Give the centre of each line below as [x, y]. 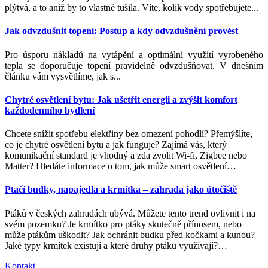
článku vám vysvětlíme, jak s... [63, 76]
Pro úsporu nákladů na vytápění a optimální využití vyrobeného [134, 54]
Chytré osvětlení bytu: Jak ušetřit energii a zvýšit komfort [121, 99]
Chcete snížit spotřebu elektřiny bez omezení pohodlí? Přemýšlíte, [129, 134]
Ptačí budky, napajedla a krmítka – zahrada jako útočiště [121, 190]
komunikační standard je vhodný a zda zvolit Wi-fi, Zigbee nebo [126, 156]
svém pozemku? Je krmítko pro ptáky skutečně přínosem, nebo [123, 224]
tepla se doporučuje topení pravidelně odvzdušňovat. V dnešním [134, 65]
